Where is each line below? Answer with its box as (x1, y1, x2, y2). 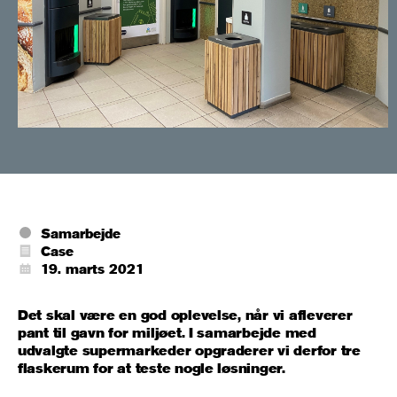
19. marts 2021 (40, 260, 144, 277)
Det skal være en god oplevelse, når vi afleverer (18, 305, 353, 323)
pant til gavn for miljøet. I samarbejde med (18, 323, 316, 341)
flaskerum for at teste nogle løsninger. (18, 358, 285, 377)
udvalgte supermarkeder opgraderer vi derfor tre (18, 340, 361, 359)
